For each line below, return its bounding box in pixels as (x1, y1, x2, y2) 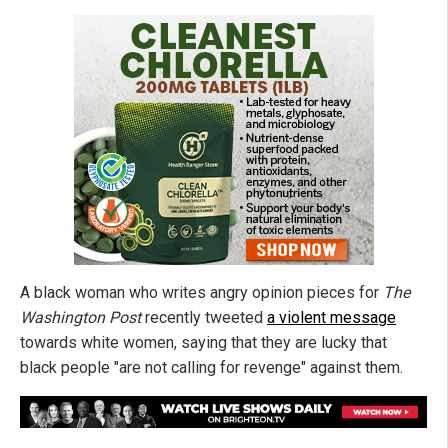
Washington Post (20, 308, 141, 328)
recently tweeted (141, 308, 267, 328)
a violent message (267, 308, 396, 328)
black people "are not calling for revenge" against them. (20, 358, 403, 378)
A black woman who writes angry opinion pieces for (20, 283, 383, 303)
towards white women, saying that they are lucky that (20, 333, 387, 353)
